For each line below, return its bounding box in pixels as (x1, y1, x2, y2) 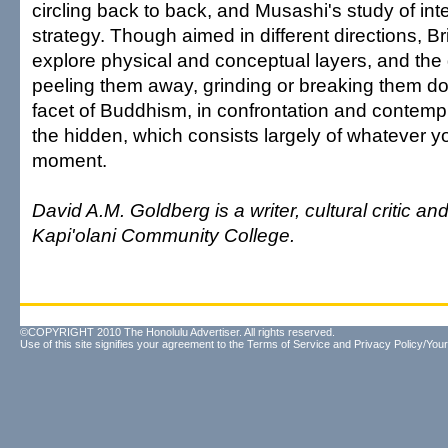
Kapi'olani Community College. (32, 224, 295, 246)
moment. (32, 149, 107, 171)
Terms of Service (247, 338, 330, 350)
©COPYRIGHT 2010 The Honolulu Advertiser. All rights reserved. (20, 326, 335, 338)
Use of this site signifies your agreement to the (20, 338, 247, 350)
